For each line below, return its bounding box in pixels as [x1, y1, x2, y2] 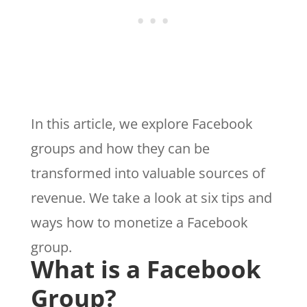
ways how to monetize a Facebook [30, 213, 248, 232]
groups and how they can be [30, 139, 210, 158]
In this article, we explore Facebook [30, 114, 253, 134]
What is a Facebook [30, 253, 261, 286]
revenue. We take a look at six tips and [30, 188, 272, 208]
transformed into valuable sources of [30, 164, 265, 183]
